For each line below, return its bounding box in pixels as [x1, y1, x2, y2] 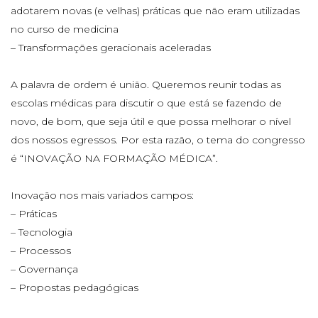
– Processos [11, 243, 71, 257]
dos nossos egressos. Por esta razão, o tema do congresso [11, 133, 305, 146]
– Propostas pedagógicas [11, 280, 138, 294]
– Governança [11, 262, 78, 275]
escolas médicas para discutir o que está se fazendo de [11, 96, 282, 109]
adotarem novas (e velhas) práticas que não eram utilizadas [11, 4, 300, 17]
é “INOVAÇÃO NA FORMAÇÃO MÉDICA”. [11, 151, 218, 165]
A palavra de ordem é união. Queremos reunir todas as [11, 77, 281, 91]
